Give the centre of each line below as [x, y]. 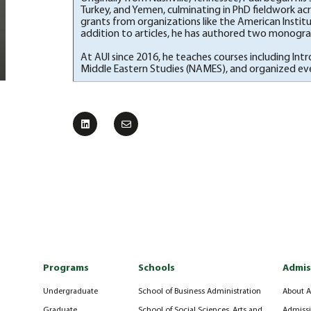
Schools [157, 269]
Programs [66, 269]
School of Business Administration [200, 292]
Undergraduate [70, 292]
